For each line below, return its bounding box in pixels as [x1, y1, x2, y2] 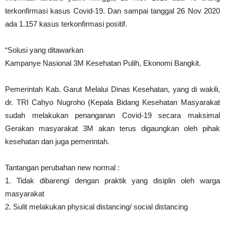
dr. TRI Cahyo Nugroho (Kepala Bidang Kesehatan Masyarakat [5, 98, 220, 106]
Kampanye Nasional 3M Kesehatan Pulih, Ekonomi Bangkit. [5, 59, 201, 67]
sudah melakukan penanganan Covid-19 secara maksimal [5, 111, 220, 120]
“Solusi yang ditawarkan [5, 46, 83, 54]
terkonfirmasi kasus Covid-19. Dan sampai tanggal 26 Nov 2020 [5, 7, 220, 15]
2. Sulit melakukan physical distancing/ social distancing [5, 202, 188, 211]
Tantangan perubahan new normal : [5, 163, 120, 172]
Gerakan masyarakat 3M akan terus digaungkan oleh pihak [5, 124, 220, 133]
